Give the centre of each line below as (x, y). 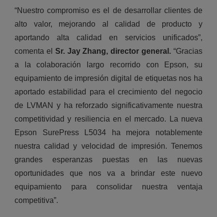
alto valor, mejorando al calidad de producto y (108, 24)
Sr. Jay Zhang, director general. (113, 51)
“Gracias (187, 51)
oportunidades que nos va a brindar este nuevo (108, 173)
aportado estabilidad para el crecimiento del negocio (108, 92)
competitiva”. (36, 201)
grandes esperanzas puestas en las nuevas (108, 160)
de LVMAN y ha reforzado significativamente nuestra (108, 106)
